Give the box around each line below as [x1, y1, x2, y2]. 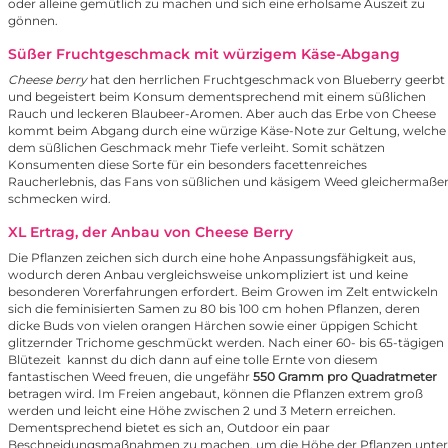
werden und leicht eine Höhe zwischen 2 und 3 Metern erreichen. [8, 403, 396, 419]
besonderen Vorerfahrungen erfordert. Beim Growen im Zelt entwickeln [8, 284, 438, 300]
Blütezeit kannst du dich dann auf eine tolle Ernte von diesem [8, 352, 378, 368]
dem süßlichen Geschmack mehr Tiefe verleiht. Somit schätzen [8, 140, 385, 156]
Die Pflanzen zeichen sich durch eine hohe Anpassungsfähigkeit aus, [8, 250, 416, 266]
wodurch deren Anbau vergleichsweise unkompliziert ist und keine [8, 267, 408, 283]
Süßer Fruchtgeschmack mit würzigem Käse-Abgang [8, 45, 400, 64]
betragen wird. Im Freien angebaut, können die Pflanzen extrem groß [8, 386, 423, 402]
